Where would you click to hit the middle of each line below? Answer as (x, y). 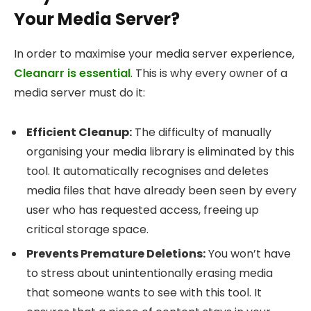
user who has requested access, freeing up (143, 210)
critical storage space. (87, 229)
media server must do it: (79, 93)
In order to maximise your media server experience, (154, 54)
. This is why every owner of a (209, 74)
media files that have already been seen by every (161, 190)
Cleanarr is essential (72, 74)
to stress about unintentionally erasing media (150, 273)
